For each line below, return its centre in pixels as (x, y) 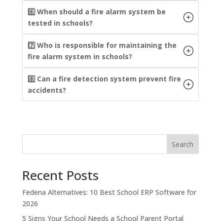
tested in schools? (60, 23)
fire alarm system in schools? (80, 57)
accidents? (47, 90)
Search (183, 145)
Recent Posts (60, 175)
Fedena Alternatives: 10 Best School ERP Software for (109, 192)
